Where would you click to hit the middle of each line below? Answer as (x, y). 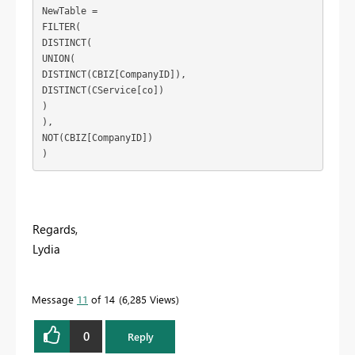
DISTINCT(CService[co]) (103, 91)
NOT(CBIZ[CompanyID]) (97, 138)
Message (54, 299)
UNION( (58, 59)
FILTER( (61, 27)
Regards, (55, 229)
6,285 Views (149, 299)
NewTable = (72, 11)
